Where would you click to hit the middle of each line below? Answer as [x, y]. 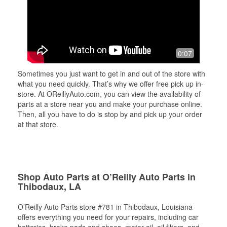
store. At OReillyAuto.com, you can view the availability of [109, 94]
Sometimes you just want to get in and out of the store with [111, 73]
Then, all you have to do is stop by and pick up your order [110, 114]
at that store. [38, 124]
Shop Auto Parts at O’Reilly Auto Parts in [107, 177]
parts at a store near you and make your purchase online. [110, 104]
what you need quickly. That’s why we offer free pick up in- [111, 84]
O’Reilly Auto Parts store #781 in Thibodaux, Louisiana [105, 207]
